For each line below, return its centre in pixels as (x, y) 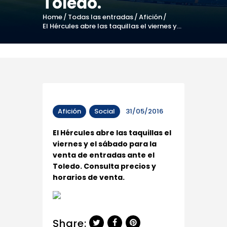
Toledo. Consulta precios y (104, 166)
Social (105, 111)
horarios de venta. (89, 178)
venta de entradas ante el (104, 155)
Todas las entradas (100, 17)
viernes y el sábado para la (105, 144)
